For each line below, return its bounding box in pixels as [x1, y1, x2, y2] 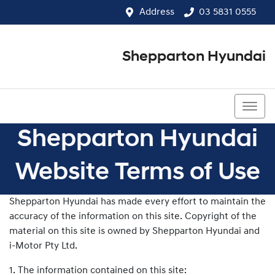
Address [139, 7, 174, 17]
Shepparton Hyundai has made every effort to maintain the [9, 197, 266, 207]
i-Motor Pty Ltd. [9, 241, 77, 251]
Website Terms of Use [15, 161, 260, 185]
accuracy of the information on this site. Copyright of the [9, 212, 257, 222]
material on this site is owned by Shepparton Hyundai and [9, 227, 260, 236]
